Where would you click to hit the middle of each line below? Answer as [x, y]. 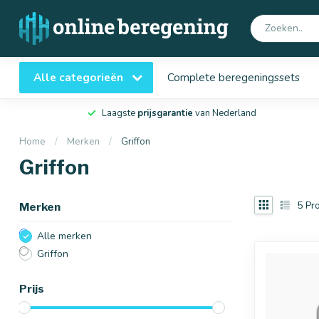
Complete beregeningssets [234, 77]
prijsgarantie [165, 113]
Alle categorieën [80, 77]
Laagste [119, 113]
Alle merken [64, 236]
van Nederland [224, 113]
